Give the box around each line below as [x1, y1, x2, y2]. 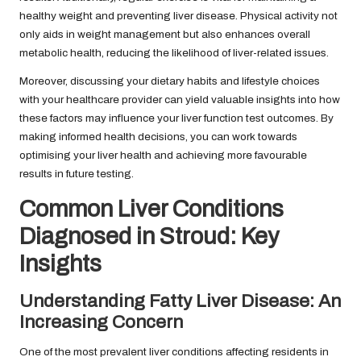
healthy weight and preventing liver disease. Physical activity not [19, 9, 338, 22]
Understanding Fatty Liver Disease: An [19, 290, 341, 311]
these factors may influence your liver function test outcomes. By [19, 111, 334, 124]
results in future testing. [19, 167, 134, 180]
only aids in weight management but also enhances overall [19, 27, 310, 40]
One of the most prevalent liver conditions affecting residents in [19, 345, 329, 358]
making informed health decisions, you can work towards [19, 130, 297, 143]
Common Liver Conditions [19, 196, 284, 222]
